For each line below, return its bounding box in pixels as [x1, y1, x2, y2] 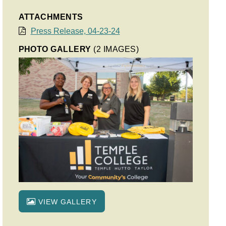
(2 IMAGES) [93, 45, 139, 53]
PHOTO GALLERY [18, 45, 94, 53]
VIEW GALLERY [35, 198, 97, 206]
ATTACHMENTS [18, 13, 83, 21]
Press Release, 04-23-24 [30, 27, 120, 35]
